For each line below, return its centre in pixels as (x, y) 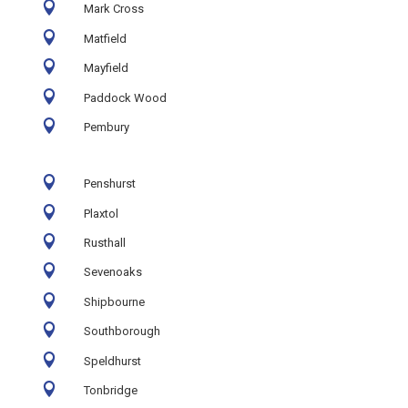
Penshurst (109, 184)
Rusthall (104, 243)
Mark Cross (113, 9)
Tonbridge (110, 391)
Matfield (105, 38)
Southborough (122, 331)
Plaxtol (101, 213)
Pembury (106, 127)
